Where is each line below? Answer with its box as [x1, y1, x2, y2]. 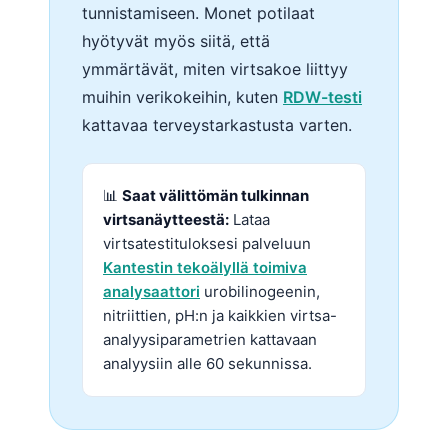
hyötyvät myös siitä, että [82, 31, 270, 52]
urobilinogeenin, [200, 282, 320, 302]
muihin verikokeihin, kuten [82, 87, 283, 108]
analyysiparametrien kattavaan [103, 330, 317, 350]
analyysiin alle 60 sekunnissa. [103, 354, 312, 374]
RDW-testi [283, 87, 362, 108]
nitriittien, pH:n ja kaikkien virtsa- [103, 306, 337, 326]
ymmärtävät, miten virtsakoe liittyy [82, 59, 348, 80]
